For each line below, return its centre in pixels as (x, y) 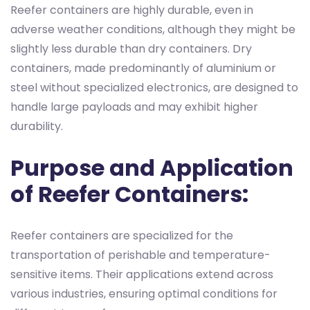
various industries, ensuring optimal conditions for (144, 293)
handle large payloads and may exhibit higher (134, 107)
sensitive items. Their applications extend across (142, 274)
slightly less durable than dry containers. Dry (131, 48)
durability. (37, 126)
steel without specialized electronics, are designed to (154, 87)
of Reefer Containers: (129, 194)
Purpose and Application (152, 167)
